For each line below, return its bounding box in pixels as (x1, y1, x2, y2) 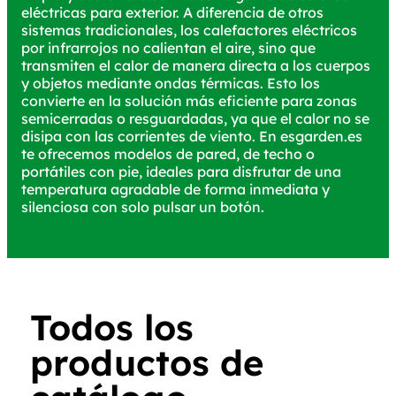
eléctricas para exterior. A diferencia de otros (21, 4, 324, 21)
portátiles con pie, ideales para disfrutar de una (21, 163, 341, 180)
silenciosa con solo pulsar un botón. (21, 198, 264, 216)
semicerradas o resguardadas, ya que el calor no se (21, 110, 369, 127)
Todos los (30, 305, 194, 349)
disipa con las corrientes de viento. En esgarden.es (21, 127, 362, 145)
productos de (30, 340, 263, 385)
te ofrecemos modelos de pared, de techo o (21, 145, 315, 163)
